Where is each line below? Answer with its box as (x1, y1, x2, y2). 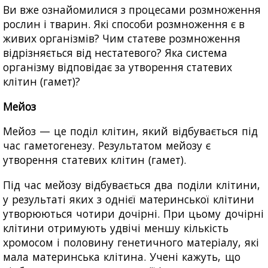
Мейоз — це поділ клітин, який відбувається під (3, 124, 258, 139)
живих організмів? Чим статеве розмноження (3, 31, 240, 46)
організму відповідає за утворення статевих (3, 60, 232, 75)
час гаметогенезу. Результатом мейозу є (3, 138, 211, 153)
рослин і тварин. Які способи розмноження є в (3, 17, 245, 32)
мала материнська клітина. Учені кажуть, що (3, 249, 240, 264)
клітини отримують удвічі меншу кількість (3, 220, 229, 235)
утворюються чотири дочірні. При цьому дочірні (3, 206, 264, 221)
